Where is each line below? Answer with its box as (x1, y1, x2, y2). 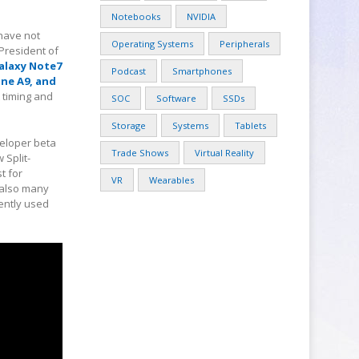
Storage (111, 119, 147, 131)
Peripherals (220, 38, 270, 50)
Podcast (111, 65, 147, 77)
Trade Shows (111, 147, 169, 159)
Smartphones (172, 65, 232, 77)
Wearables (149, 174, 195, 186)
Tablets (235, 119, 267, 131)
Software (156, 92, 197, 104)
